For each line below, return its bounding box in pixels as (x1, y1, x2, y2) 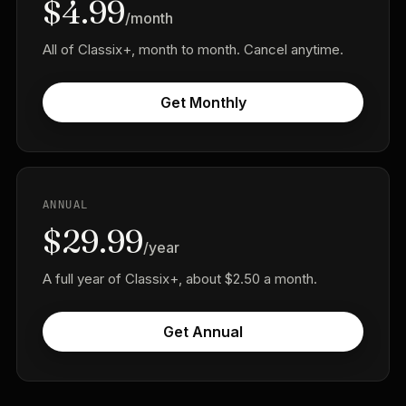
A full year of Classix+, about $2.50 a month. (42, 270, 317, 287)
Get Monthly (159, 93, 246, 111)
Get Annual (163, 323, 243, 341)
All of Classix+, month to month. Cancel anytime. (42, 41, 343, 58)
